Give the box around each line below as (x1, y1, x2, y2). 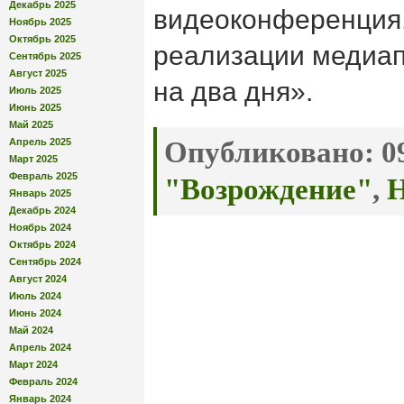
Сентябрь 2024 (9, 255, 81, 267)
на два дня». (153, 77, 313, 106)
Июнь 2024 (9, 307, 61, 318)
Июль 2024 (9, 289, 61, 301)
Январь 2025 (9, 187, 71, 198)
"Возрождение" (164, 173, 372, 206)
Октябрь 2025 (9, 32, 76, 44)
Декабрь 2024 (9, 204, 76, 216)
